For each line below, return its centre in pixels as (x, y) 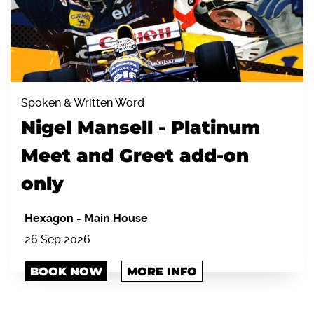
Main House (116, 218)
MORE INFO (162, 271)
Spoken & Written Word (83, 102)
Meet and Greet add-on (135, 155)
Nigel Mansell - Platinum (141, 127)
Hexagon (50, 218)
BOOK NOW (66, 271)
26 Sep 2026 (57, 239)
